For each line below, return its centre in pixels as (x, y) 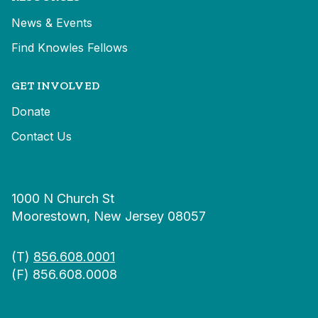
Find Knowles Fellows (70, 48)
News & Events (52, 23)
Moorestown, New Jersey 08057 (109, 216)
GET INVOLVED (55, 86)
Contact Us (42, 136)
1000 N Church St (63, 198)
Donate (31, 111)
